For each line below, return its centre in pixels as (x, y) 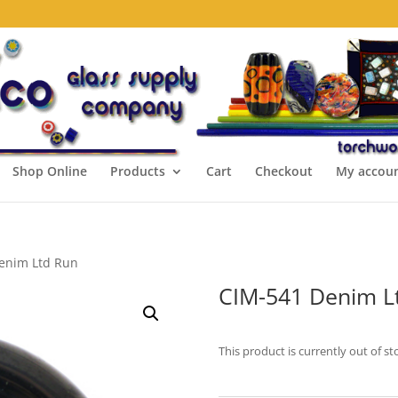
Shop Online (49, 171)
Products (137, 171)
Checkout (283, 171)
